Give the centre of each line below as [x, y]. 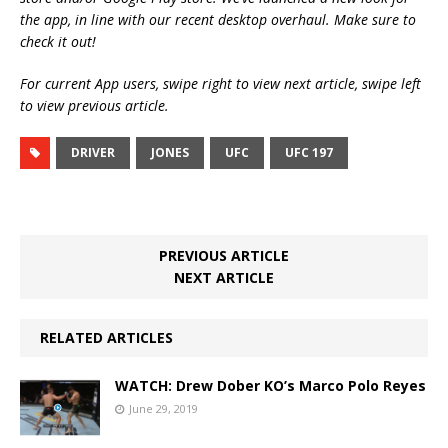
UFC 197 [309, 152]
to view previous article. [94, 105]
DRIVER [93, 152]
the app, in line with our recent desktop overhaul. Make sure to [218, 19]
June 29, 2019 [163, 408]
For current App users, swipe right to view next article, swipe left [220, 83]
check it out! [58, 41]
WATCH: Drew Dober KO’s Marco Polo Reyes [270, 385]
